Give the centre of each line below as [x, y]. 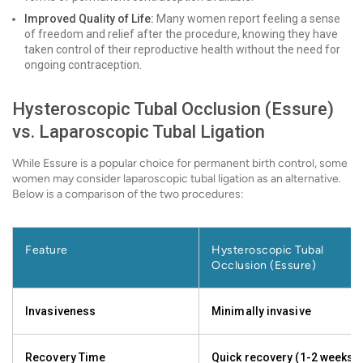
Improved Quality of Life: [89, 19]
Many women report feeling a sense [247, 19]
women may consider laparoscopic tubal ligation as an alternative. [177, 179]
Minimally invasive [261, 311]
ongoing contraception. [83, 65]
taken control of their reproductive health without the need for [182, 49]
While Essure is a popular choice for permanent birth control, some [180, 163]
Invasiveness [61, 311]
